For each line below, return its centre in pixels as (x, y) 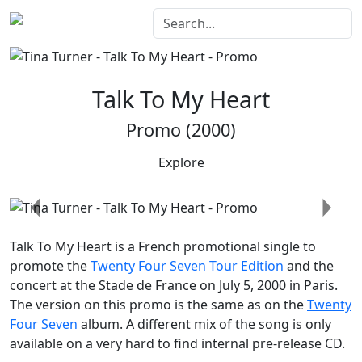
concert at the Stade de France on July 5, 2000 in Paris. (174, 286)
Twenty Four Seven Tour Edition (187, 266)
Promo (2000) (181, 129)
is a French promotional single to (214, 247)
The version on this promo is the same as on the (158, 305)
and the (309, 266)
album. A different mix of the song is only (204, 324)
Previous (61, 216)
